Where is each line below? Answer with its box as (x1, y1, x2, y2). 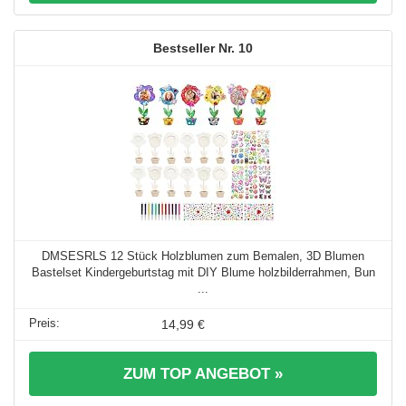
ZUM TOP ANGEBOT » (123, 364, 283, 382)
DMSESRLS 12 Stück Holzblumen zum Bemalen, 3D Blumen (42, 248, 364, 263)
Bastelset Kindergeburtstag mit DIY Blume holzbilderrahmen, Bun (31, 265, 375, 279)
